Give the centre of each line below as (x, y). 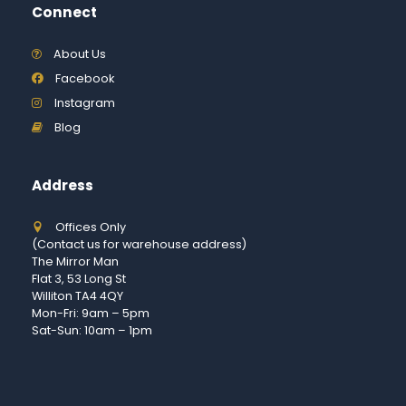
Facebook (84, 79)
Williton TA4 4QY (77, 296)
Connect (64, 12)
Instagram (84, 103)
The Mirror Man (75, 262)
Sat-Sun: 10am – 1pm (92, 331)
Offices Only (90, 227)
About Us (79, 54)
